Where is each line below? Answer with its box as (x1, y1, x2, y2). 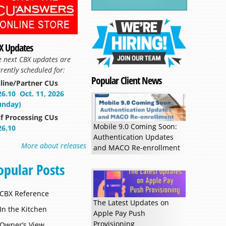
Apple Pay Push (93, 208, 145, 218)
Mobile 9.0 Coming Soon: (93, 121, 177, 131)
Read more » (62, 33, 89, 42)
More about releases (21, 140, 86, 150)
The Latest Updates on (93, 197, 169, 207)
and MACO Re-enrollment (93, 142, 180, 152)
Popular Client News (91, 73, 161, 87)
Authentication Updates (93, 132, 174, 142)
